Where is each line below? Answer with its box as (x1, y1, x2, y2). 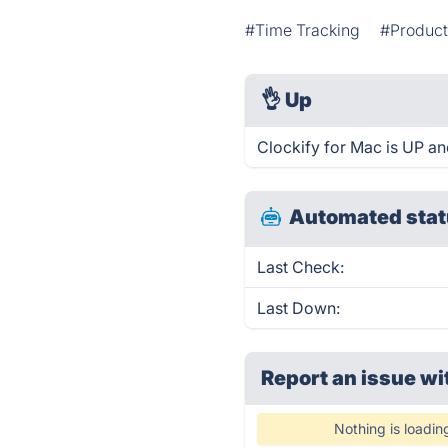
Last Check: (257, 257, 345, 277)
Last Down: (257, 298, 341, 318)
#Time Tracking (245, 20, 361, 40)
